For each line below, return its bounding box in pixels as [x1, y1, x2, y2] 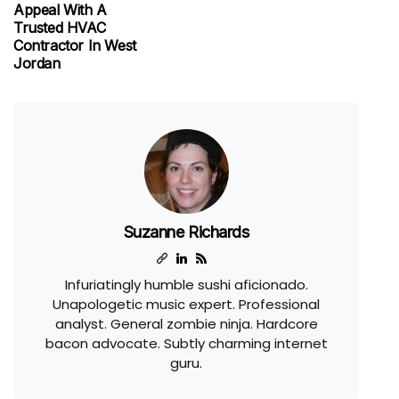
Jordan [13, 54, 61, 72]
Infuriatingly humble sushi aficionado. [64, 275, 308, 294]
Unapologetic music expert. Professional [53, 295, 320, 313]
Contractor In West [13, 37, 136, 54]
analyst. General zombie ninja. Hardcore [54, 314, 318, 333]
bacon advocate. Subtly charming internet [45, 334, 328, 353]
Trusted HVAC [13, 19, 106, 37]
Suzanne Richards [123, 223, 249, 241]
